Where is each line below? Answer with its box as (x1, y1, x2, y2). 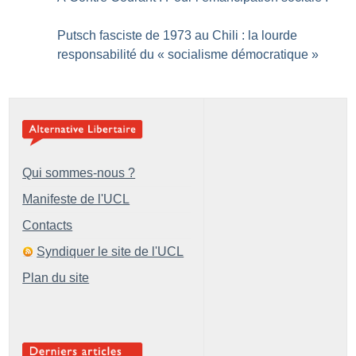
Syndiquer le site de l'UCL (37, 244, 184, 258)
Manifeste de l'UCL (22, 192, 130, 206)
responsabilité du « (57, 47, 165, 61)
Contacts (22, 218, 73, 232)
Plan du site (22, 270, 90, 284)
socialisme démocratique (168, 47, 309, 61)
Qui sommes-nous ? (22, 165, 136, 180)
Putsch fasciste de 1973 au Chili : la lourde (57, 28, 298, 42)
